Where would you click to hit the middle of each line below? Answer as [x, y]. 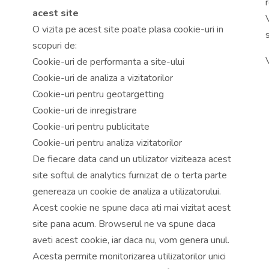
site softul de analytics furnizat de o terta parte [130, 175]
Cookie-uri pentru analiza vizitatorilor [107, 143]
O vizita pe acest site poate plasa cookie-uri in [128, 29]
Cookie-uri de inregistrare [85, 110]
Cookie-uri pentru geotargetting [98, 94]
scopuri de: [55, 45]
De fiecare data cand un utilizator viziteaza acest [132, 159]
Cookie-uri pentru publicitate [91, 126]
